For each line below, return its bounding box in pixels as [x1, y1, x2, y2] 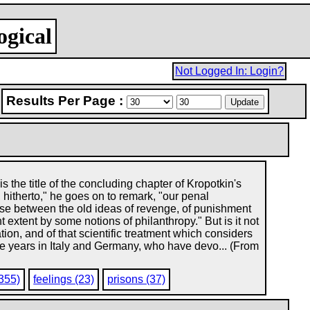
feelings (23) [33, 273, 95, 285]
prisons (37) [107, 273, 166, 285]
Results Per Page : [6, 93, 127, 108]
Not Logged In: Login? [175, 65, 284, 77]
